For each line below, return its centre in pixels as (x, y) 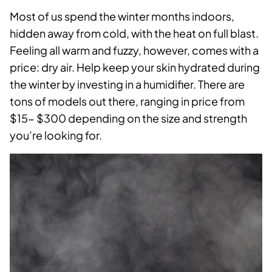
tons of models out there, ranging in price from (127, 101)
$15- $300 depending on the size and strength (128, 118)
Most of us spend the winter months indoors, (122, 16)
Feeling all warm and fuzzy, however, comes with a (134, 50)
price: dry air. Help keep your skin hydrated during (135, 67)
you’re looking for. (56, 135)
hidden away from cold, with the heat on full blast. (134, 33)
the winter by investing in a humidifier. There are (127, 84)
